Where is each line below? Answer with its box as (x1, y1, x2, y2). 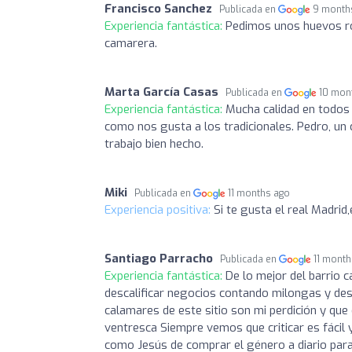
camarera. (104, 35, 157, 51)
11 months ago (228, 186, 291, 200)
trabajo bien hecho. (104, 135, 203, 152)
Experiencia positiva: (104, 201, 214, 218)
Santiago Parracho (104, 250, 213, 266)
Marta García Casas (104, 83, 218, 100)
